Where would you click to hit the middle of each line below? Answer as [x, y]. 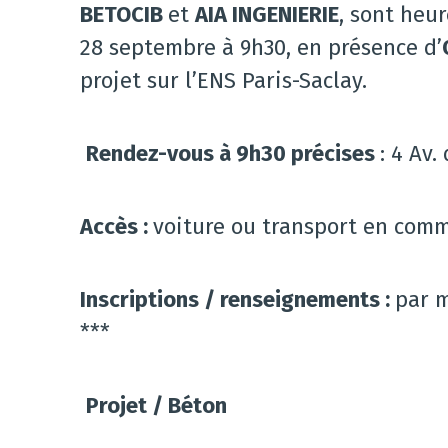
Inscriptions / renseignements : [237, 299]
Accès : [116, 226]
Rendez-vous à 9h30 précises [233, 153]
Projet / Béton [156, 405]
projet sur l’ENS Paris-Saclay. [223, 80]
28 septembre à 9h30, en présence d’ [261, 47]
